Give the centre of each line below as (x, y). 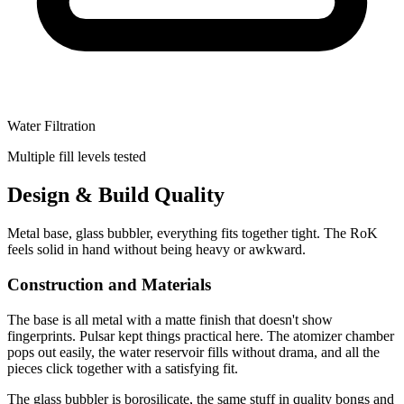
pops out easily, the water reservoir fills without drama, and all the (193, 352)
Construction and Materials (109, 284)
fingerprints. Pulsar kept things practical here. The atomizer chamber (201, 335)
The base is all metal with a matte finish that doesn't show (170, 319)
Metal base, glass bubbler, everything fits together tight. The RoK (193, 234)
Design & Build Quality (116, 195)
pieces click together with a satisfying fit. (123, 368)
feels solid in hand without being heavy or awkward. (156, 250)
